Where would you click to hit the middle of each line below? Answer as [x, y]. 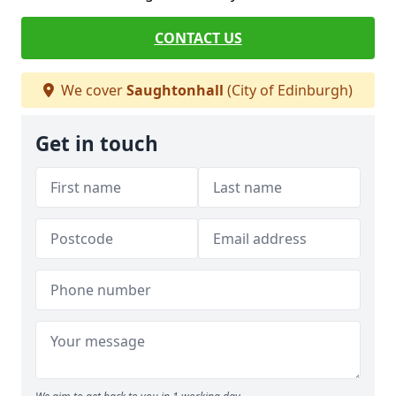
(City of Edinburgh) [288, 90]
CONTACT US [198, 38]
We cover [92, 90]
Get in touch [97, 144]
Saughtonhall [175, 90]
